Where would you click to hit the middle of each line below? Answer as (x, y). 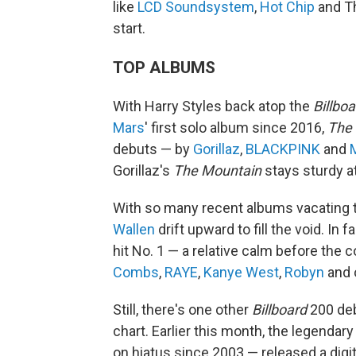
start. (129, 29)
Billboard (279, 310)
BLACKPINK (283, 149)
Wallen (134, 230)
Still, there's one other (182, 310)
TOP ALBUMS (164, 68)
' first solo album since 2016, (236, 128)
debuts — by (153, 149)
